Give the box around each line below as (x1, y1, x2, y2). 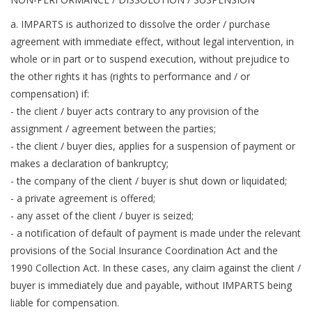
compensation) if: (10, 87, 89, 101)
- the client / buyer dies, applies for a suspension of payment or (10, 139, 295, 153)
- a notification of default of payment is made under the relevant (10, 226, 301, 240)
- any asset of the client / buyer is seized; (10, 209, 194, 223)
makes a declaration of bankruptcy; (10, 157, 169, 171)
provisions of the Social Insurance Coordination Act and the (10, 244, 278, 258)
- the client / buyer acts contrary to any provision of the (10, 104, 259, 118)
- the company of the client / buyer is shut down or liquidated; (10, 174, 287, 188)
